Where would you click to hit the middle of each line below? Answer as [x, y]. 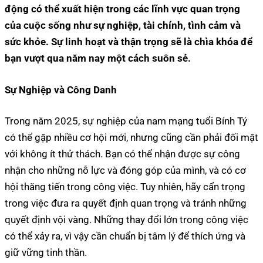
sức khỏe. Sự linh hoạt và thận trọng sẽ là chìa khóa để [129, 42]
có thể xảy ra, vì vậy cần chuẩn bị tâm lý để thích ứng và [125, 236]
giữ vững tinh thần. [46, 253]
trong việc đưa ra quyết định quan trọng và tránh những [126, 203]
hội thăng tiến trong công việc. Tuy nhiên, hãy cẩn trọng [125, 187]
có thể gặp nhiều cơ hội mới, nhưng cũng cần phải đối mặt [131, 138]
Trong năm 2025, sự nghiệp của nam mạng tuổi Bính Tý [126, 121]
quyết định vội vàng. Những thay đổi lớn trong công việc [127, 220]
